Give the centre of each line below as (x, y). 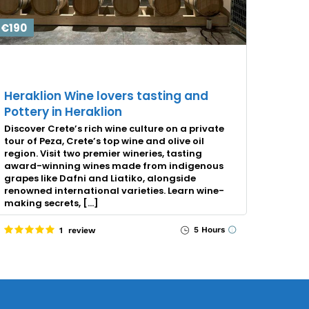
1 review (78, 230)
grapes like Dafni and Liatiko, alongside (100, 178)
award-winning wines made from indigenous (114, 166)
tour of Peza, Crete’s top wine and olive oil (104, 141)
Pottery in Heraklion (63, 111)
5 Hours (208, 229)
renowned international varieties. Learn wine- (114, 190)
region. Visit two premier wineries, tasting (103, 153)
